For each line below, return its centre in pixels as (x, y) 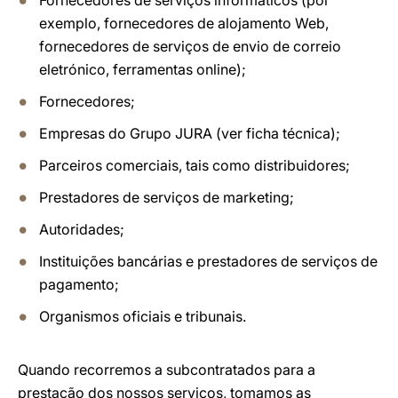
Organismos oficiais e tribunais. (143, 316)
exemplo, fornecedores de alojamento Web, (184, 23)
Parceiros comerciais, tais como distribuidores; (195, 165)
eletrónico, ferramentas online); (143, 69)
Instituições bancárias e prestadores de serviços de (208, 261)
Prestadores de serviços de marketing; (167, 197)
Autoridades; (82, 229)
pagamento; (79, 284)
